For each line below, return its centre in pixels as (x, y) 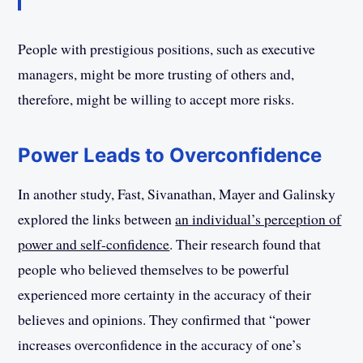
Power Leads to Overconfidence (170, 156)
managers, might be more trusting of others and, (156, 74)
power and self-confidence (94, 243)
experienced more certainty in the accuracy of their (165, 294)
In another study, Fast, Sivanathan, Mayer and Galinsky (177, 193)
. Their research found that (246, 243)
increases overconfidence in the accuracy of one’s (160, 344)
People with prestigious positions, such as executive (167, 49)
